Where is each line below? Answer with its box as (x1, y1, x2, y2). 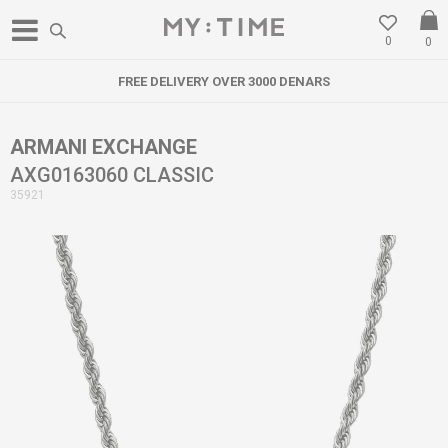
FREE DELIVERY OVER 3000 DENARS (118, 74, 330, 89)
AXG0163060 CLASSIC (10, 163, 214, 187)
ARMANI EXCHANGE (10, 135, 197, 159)
